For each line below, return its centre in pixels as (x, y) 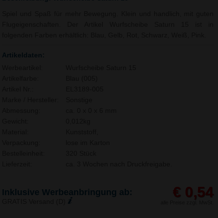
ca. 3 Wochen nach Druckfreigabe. (119, 164)
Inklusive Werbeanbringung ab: (67, 192)
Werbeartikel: (23, 68)
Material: (16, 132)
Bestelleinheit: (24, 153)
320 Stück (81, 153)
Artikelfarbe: (21, 78)
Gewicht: (16, 121)
